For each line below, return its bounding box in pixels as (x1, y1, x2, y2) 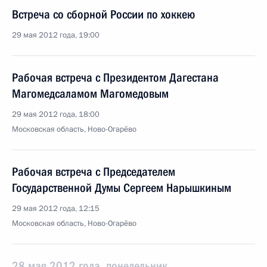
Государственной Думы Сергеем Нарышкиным (12, 181, 231, 195)
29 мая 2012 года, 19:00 (12, 30, 100, 41)
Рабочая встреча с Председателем (12, 164, 175, 179)
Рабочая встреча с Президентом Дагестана (12, 70, 219, 85)
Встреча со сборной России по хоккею (12, 7, 195, 21)
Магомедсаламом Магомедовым (12, 86, 169, 101)
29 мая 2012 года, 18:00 (12, 109, 100, 120)
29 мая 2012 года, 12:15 (12, 203, 100, 214)
